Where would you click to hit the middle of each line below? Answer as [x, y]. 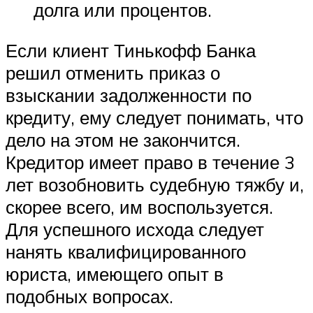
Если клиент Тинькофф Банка [131, 51]
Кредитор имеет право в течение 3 [150, 162]
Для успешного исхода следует [135, 230]
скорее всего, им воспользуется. [139, 207]
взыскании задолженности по [129, 95]
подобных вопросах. [89, 297]
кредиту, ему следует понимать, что [154, 118]
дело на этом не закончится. [123, 140]
